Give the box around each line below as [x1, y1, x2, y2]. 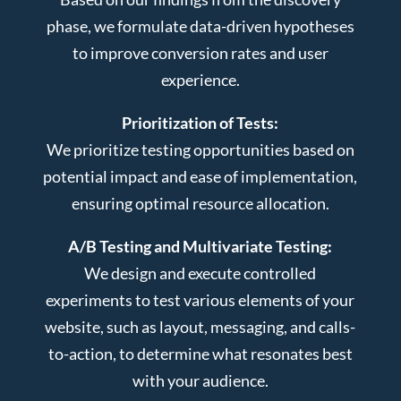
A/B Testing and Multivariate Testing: [68, 235, 333, 256]
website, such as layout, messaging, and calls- [45, 316, 356, 337]
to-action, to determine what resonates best [47, 343, 353, 363]
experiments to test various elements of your [46, 289, 355, 310]
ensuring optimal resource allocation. [71, 192, 329, 213]
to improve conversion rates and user [72, 42, 328, 63]
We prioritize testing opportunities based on [46, 139, 354, 159]
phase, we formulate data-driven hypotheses [46, 15, 354, 36]
